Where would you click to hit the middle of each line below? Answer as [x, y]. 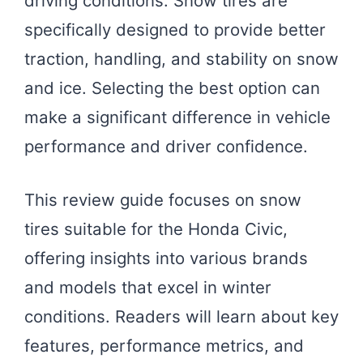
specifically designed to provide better [175, 29]
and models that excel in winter [148, 288]
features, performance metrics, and [164, 346]
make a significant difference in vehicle [177, 117]
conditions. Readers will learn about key [181, 317]
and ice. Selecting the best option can [172, 88]
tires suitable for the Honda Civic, [156, 229]
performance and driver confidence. [166, 146]
